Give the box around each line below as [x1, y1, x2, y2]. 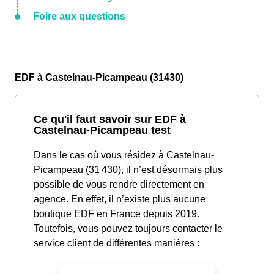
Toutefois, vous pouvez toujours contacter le [34, 223, 223, 234]
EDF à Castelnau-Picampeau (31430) [15, 72, 183, 83]
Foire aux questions [33, 11, 125, 22]
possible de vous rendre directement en [34, 179, 204, 190]
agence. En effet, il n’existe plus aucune [34, 194, 206, 205]
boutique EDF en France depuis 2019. [34, 209, 199, 220]
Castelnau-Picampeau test [34, 124, 171, 137]
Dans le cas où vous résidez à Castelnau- [34, 150, 214, 161]
